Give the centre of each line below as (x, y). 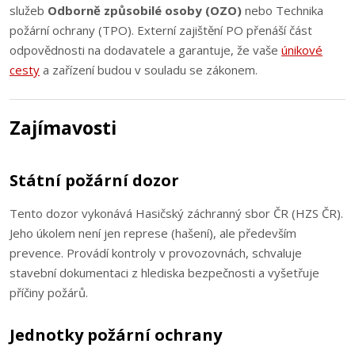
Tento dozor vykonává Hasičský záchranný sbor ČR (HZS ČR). (176, 213)
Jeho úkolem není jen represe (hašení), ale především (153, 233)
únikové (302, 50)
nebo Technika (282, 10)
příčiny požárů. (49, 292)
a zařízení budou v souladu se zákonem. (149, 70)
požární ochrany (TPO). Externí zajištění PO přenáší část (161, 30)
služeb (29, 10)
